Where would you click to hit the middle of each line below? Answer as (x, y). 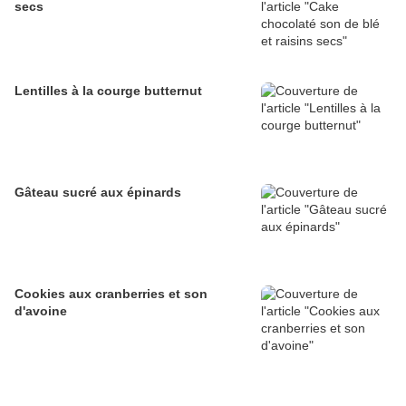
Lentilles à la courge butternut (108, 91)
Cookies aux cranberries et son (111, 294)
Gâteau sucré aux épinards (98, 193)
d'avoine (41, 311)
